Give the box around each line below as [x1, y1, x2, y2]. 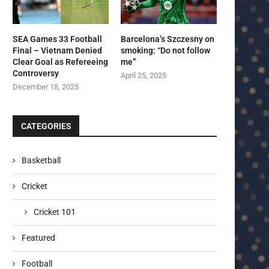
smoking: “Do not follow [121, 46, 211, 56]
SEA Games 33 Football [13, 34, 102, 44]
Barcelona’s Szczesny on [121, 34, 215, 44]
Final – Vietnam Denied [13, 46, 102, 56]
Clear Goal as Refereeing [13, 57, 108, 67]
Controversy [13, 68, 59, 79]
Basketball [22, 156, 61, 166]
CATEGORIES [21, 121, 71, 131]
